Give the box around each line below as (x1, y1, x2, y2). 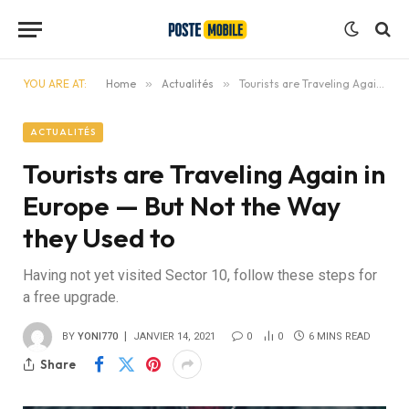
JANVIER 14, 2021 (133, 330, 215, 342)
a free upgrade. (23, 288, 119, 306)
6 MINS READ (309, 330, 371, 342)
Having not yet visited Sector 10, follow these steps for (23, 267, 377, 284)
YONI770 (78, 330, 118, 342)
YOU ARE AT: (23, 77, 87, 90)
